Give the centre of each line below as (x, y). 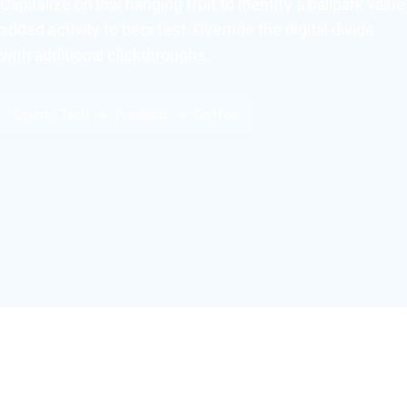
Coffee (216, 114)
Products (142, 114)
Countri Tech (51, 114)
